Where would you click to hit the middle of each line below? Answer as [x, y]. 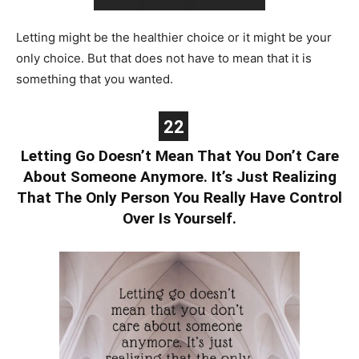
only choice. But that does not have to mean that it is [164, 58]
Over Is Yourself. [179, 218]
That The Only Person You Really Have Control [179, 197]
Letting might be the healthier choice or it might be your [174, 37]
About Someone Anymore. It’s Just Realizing [179, 176]
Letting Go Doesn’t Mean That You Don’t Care [179, 155]
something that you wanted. [95, 79]
